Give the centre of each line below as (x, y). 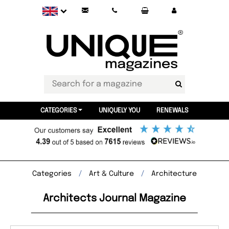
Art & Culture (111, 174)
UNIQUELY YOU (119, 111)
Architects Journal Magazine (114, 199)
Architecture (174, 174)
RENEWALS (172, 111)
